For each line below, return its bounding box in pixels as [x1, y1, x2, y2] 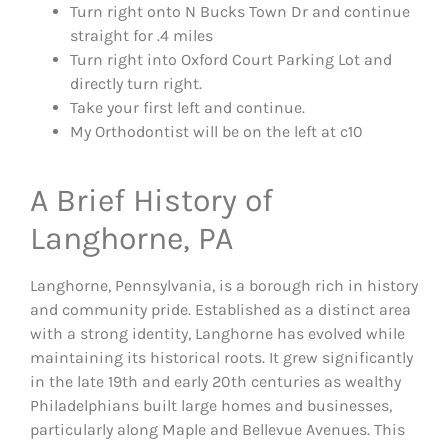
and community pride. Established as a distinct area [30, 300, 411, 320]
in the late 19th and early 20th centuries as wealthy [30, 372, 401, 392]
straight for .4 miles [70, 26, 213, 46]
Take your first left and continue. [70, 98, 305, 118]
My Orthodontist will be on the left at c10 [70, 122, 363, 142]
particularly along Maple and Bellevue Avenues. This [30, 420, 405, 440]
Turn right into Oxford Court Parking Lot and [70, 50, 392, 70]
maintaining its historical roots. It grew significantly [30, 348, 413, 368]
